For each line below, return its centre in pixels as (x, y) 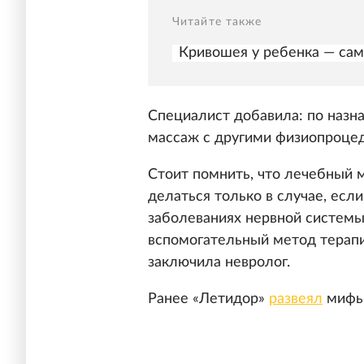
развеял (296, 299)
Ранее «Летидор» (208, 299)
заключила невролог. (219, 263)
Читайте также (217, 22)
